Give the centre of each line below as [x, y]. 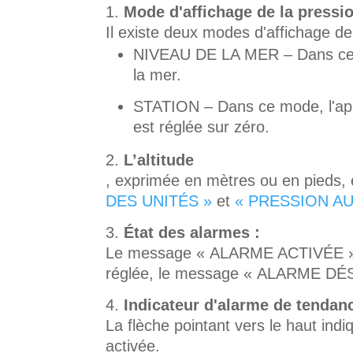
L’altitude [159, 160]
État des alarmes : [192, 232]
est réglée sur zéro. [202, 126]
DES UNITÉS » [159, 201]
